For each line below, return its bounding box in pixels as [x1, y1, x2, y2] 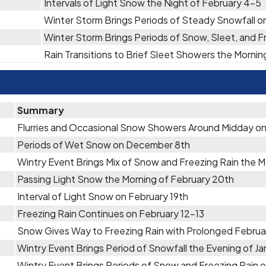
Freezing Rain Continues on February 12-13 [17, 207, 204, 220]
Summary [17, 104, 64, 116]
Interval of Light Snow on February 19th [17, 190, 188, 202]
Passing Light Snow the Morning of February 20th [17, 173, 234, 185]
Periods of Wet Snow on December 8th [17, 138, 190, 151]
